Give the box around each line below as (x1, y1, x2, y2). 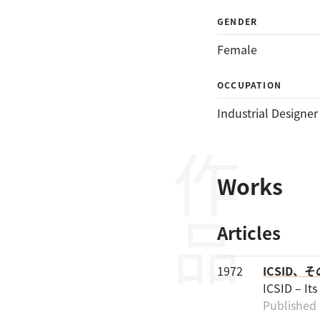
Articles (217, 220, 281, 245)
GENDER (217, 15, 258, 27)
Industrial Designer (217, 104, 318, 121)
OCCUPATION (217, 79, 281, 91)
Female (217, 41, 257, 58)
